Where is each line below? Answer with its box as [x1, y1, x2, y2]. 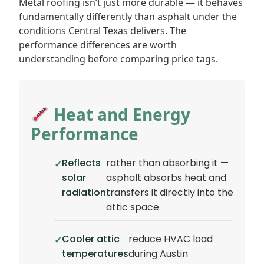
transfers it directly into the [106, 186, 233, 199]
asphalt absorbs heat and [106, 171, 226, 184]
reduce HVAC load [128, 232, 213, 246]
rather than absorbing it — [106, 156, 229, 170]
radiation [62, 186, 106, 199]
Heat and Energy [49, 103, 190, 126]
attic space [106, 200, 159, 214]
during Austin [128, 247, 188, 260]
